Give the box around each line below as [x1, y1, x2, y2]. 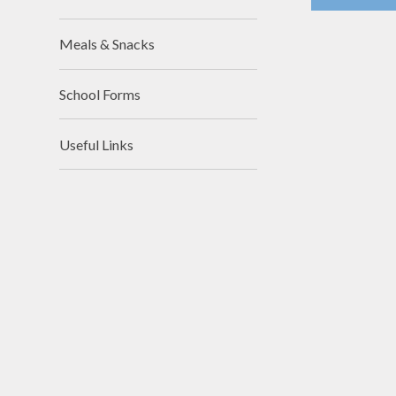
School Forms [59, 85, 141, 103]
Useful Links [59, 135, 134, 153]
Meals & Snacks [59, 35, 156, 53]
